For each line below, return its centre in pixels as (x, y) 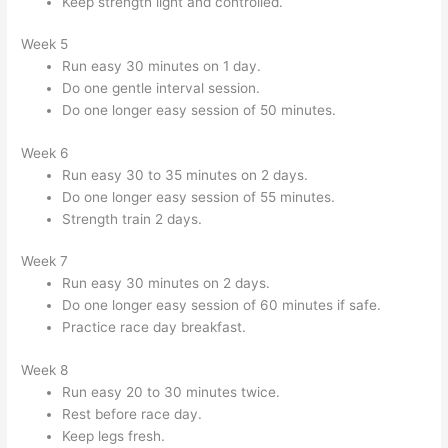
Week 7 (45, 261)
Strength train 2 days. (132, 218)
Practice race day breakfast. (154, 327)
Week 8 (45, 369)
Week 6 (45, 152)
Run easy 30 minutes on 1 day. (162, 66)
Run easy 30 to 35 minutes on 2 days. (185, 174)
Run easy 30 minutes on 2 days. (166, 283)
